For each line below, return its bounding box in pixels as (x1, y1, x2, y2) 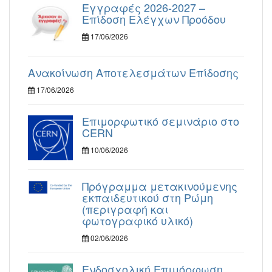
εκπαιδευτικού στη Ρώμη (82, 189, 213, 205)
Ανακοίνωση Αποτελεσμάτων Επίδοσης (28, 64, 239, 80)
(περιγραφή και (82, 200, 168, 217)
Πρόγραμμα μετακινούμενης (82, 177, 237, 194)
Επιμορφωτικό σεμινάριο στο (82, 112, 239, 129)
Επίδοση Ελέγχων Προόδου (82, 10, 226, 27)
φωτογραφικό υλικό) (82, 212, 193, 228)
